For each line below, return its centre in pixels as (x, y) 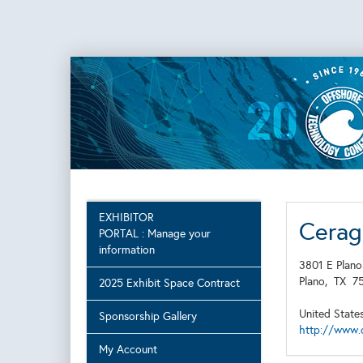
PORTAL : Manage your (155, 234)
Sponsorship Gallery (148, 316)
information (127, 250)
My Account (128, 350)
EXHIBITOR (126, 218)
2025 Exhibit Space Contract (169, 283)
